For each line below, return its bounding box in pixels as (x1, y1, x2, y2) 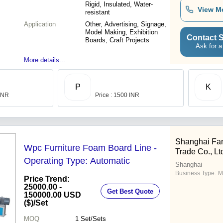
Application (24, 20, 56, 28)
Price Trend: (24, 175, 70, 184)
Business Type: (175, 170, 216, 177)
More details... (24, 56, 65, 64)
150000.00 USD (24, 191, 81, 200)
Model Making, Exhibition (85, 28, 158, 36)
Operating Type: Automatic (24, 156, 130, 166)
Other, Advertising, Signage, (85, 20, 166, 28)
